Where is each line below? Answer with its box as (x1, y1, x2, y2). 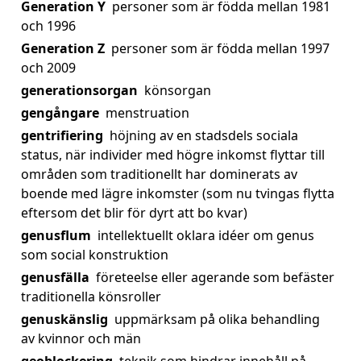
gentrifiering (21, 127, 103, 144)
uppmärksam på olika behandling (114, 310, 320, 328)
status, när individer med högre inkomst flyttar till (21, 146, 325, 164)
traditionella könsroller (21, 288, 161, 305)
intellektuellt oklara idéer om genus (98, 226, 314, 244)
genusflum (21, 226, 91, 244)
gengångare (21, 104, 99, 122)
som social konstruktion (21, 246, 168, 263)
